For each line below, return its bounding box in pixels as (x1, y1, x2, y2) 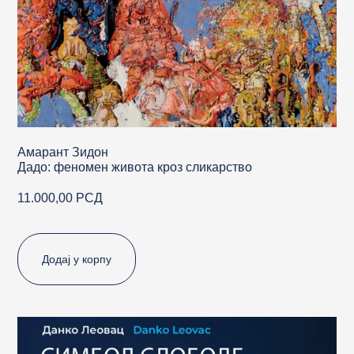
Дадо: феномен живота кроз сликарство (17, 160, 253, 174)
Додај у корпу (42, 252, 112, 265)
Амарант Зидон (17, 145, 109, 159)
